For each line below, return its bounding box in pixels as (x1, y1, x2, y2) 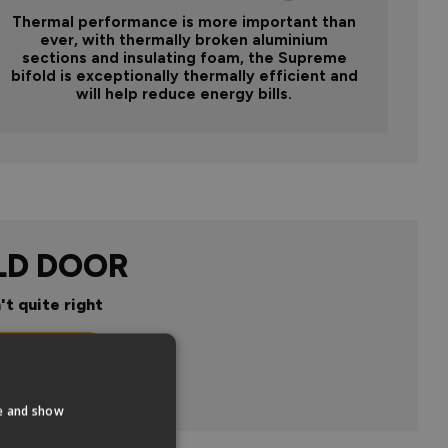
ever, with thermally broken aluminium (40, 30, 328, 49)
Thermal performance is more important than (12, 12, 356, 31)
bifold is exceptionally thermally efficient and (10, 66, 358, 85)
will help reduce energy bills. (76, 84, 292, 103)
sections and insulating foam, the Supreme (21, 48, 347, 67)
